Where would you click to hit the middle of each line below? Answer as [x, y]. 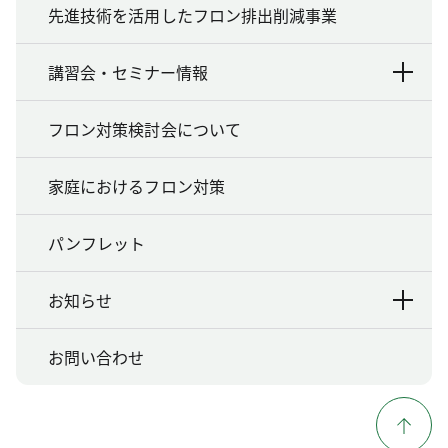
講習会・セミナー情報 [128, 71]
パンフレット [97, 242]
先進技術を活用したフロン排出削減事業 [193, 14]
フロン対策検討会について [144, 128]
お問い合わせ [96, 356]
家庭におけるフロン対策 [136, 185]
